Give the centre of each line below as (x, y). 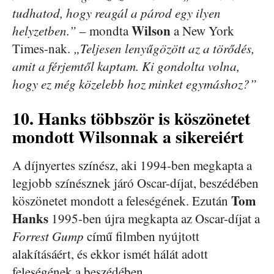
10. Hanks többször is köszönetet (131, 118)
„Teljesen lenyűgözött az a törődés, (164, 48)
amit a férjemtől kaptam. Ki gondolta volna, (126, 66)
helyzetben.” (44, 30)
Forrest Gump (48, 236)
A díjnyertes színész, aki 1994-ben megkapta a (132, 165)
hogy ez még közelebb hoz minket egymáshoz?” (135, 83)
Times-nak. (43, 48)
